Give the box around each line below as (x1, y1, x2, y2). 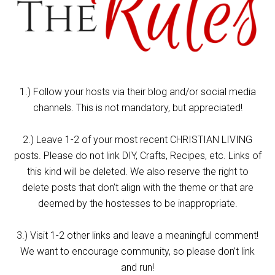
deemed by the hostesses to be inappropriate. (37, 198, 238, 210)
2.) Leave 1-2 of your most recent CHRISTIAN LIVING (23, 134, 252, 146)
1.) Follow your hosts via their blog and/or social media (19, 86, 256, 98)
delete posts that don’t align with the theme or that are (21, 182, 254, 194)
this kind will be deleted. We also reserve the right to (26, 166, 249, 178)
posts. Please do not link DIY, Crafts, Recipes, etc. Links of (14, 150, 261, 162)
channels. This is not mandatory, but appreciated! (33, 102, 242, 114)
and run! (121, 261, 154, 274)
